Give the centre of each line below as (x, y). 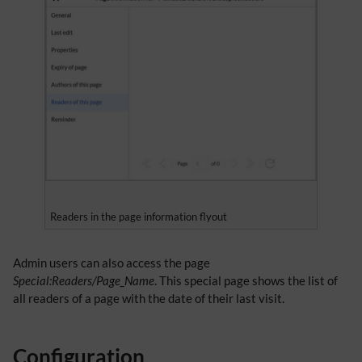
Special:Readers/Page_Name (84, 280)
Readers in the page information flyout (139, 217)
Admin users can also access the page (112, 262)
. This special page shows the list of (246, 280)
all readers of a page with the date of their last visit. (149, 298)
